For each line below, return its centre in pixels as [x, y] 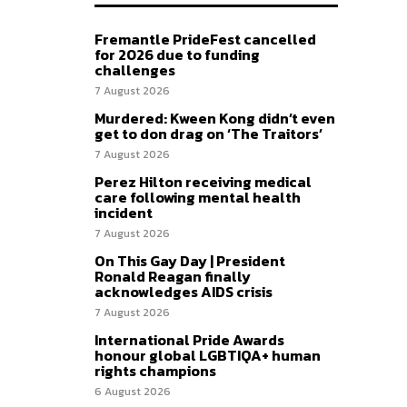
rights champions [155, 371]
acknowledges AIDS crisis [184, 292]
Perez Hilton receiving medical [203, 182]
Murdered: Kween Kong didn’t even [215, 119]
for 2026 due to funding [177, 55]
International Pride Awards [189, 340]
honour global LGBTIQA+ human [208, 356]
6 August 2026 [133, 392]
